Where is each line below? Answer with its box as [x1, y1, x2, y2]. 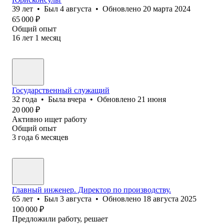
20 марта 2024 [143, 4, 190, 13]
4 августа [60, 4, 91, 13]
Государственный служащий [12, 85, 109, 94]
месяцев [41, 132, 68, 141]
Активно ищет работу [12, 114, 87, 123]
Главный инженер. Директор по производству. [12, 185, 171, 194]
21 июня [137, 94, 166, 103]
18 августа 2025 [143, 194, 196, 203]
